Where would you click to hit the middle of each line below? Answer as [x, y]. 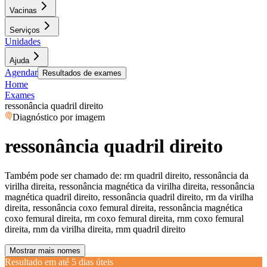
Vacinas [23, 10]
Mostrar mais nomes [45, 250]
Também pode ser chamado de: [63, 175]
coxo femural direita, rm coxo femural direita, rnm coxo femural [124, 218]
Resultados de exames [82, 73]
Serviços [25, 30]
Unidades [23, 41]
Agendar [21, 72]
